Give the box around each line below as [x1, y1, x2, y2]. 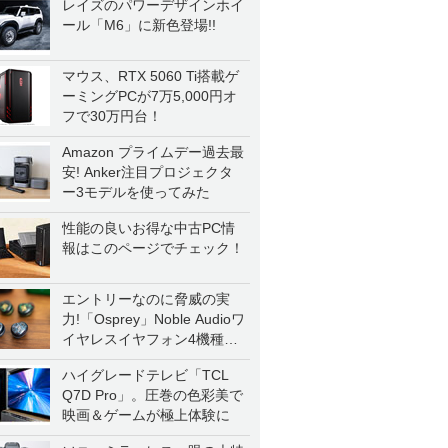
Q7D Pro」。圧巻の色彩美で [62, 387, 243, 403]
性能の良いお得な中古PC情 [62, 220, 235, 236]
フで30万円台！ [62, 108, 162, 124]
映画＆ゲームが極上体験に [62, 407, 230, 423]
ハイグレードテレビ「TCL [62, 367, 229, 383]
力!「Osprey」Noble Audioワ [62, 311, 245, 327]
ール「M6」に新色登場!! [62, 17, 216, 33]
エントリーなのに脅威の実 [62, 291, 230, 307]
